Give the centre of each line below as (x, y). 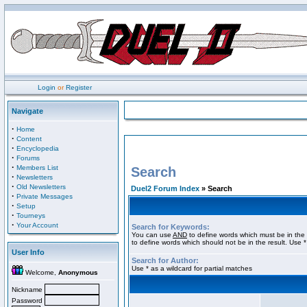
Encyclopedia (38, 148)
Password (28, 300)
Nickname (28, 290)
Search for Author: (165, 260)
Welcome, (41, 272)
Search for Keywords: (171, 227)
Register (79, 87)
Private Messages (45, 196)
